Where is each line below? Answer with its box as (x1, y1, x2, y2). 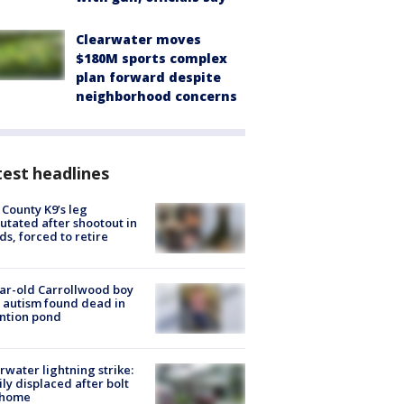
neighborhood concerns (76, 87, 237, 105)
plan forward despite (76, 68, 221, 86)
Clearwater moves (76, 30, 201, 48)
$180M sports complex (76, 49, 227, 67)
